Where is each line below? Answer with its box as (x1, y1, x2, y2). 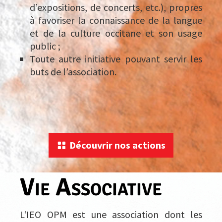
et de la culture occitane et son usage (30, 26, 202, 39)
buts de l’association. (30, 65, 116, 78)
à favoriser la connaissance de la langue (30, 13, 202, 26)
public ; (30, 39, 60, 52)
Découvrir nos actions (69, 138, 166, 151)
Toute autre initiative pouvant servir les (30, 52, 202, 65)
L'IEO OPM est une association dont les (20, 208, 202, 221)
